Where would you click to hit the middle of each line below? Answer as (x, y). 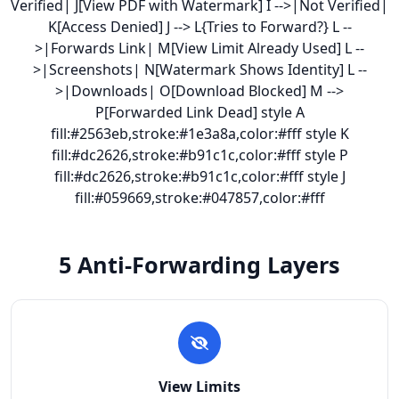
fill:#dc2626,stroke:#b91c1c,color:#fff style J (199, 176)
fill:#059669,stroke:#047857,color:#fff (199, 198)
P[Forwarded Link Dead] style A (199, 112)
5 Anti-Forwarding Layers (199, 265)
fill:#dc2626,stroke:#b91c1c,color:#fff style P (199, 155)
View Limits (199, 387)
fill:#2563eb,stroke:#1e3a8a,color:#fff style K (199, 134)
